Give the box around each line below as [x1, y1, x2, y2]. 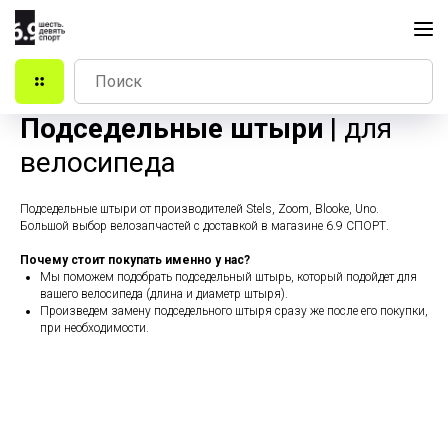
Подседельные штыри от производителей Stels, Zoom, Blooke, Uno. [20, 202, 379, 216]
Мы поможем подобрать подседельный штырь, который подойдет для [40, 270, 417, 284]
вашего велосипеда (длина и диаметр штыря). [40, 287, 288, 301]
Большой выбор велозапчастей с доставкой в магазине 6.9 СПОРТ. [20, 219, 389, 233]
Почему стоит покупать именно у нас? [20, 253, 250, 267]
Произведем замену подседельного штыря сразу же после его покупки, [40, 304, 428, 318]
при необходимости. [40, 321, 149, 335]
